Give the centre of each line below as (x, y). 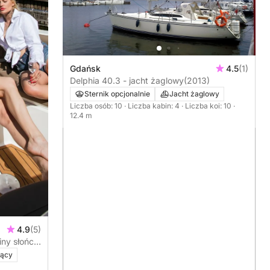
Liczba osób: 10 (97, 105)
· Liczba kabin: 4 (153, 105)
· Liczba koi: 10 (207, 105)
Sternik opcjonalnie (117, 93)
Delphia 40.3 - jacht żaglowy (127, 80)
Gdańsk (85, 68)
